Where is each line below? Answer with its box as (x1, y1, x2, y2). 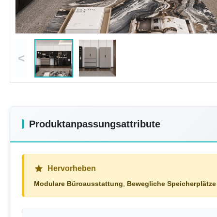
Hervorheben (47, 164, 96, 173)
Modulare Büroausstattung (34, 180, 123, 188)
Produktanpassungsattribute (29, 119, 160, 130)
